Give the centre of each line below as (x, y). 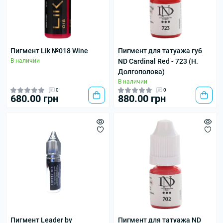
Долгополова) (141, 72)
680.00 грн (34, 99)
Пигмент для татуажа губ (160, 51)
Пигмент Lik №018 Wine (49, 51)
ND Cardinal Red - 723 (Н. (158, 61)
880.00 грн (142, 99)
